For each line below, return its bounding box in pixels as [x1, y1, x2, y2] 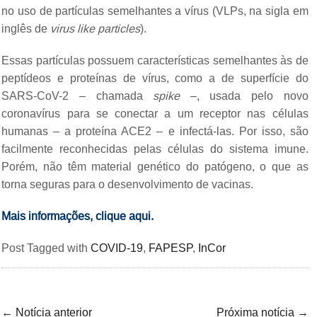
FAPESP [149, 241, 193, 254]
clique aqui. [96, 209, 154, 222]
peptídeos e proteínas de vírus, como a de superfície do [1, 71, 309, 84]
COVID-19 [91, 241, 144, 254]
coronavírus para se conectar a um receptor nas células [1, 107, 309, 120]
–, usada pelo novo [180, 89, 309, 102]
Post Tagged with [1, 241, 91, 254]
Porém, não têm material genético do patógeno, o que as [1, 160, 309, 173]
